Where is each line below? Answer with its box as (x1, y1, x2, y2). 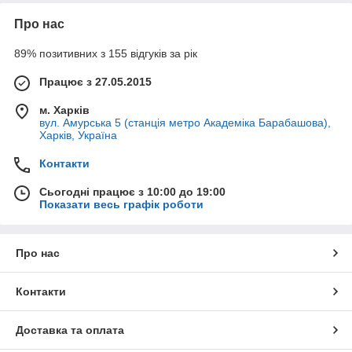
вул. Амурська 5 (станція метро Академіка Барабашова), (39, 115, 331, 129)
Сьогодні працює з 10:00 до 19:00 (39, 185, 225, 198)
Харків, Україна (39, 128, 117, 141)
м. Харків (39, 103, 90, 116)
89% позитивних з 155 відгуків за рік (14, 46, 197, 60)
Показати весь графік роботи (39, 197, 203, 211)
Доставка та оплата (16, 323, 124, 336)
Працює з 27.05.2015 (39, 75, 152, 88)
